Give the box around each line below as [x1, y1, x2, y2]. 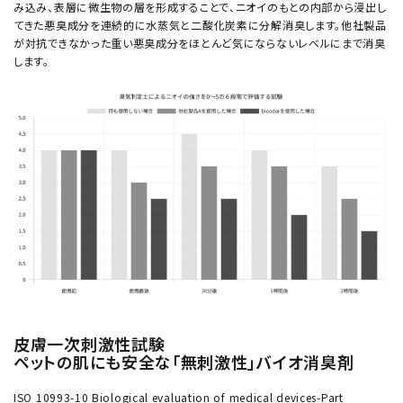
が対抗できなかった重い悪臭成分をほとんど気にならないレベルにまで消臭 [13, 35, 386, 51]
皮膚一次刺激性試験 [13, 332, 166, 356]
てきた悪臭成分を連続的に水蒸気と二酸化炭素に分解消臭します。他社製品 [13, 17, 387, 33]
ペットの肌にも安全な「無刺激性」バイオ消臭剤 [13, 350, 354, 374]
